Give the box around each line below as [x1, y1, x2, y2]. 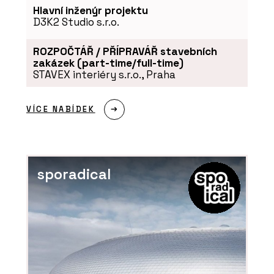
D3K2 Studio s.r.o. [32, 15, 119, 29]
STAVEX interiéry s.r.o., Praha [32, 67, 176, 81]
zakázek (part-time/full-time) [32, 56, 183, 70]
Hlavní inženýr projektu [32, 4, 148, 18]
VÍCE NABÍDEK [26, 104, 95, 115]
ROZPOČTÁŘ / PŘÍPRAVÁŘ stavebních [32, 44, 217, 58]
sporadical [37, 165, 111, 183]
